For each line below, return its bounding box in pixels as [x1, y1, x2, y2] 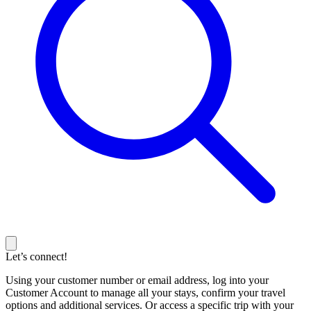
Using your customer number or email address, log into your [6, 274, 269, 287]
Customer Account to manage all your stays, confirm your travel [6, 287, 285, 299]
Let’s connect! [6, 251, 67, 263]
